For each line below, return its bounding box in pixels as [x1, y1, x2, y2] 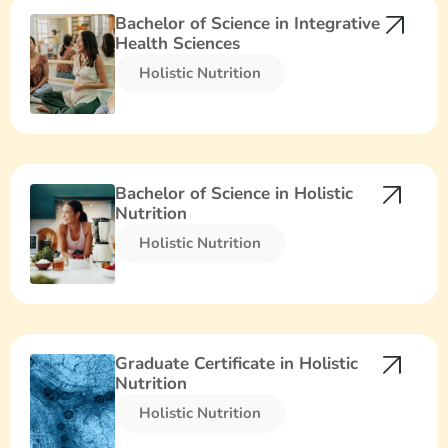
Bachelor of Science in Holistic [115, 182, 354, 206]
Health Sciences [115, 32, 241, 56]
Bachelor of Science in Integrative [115, 12, 381, 36]
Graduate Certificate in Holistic [115, 352, 359, 376]
